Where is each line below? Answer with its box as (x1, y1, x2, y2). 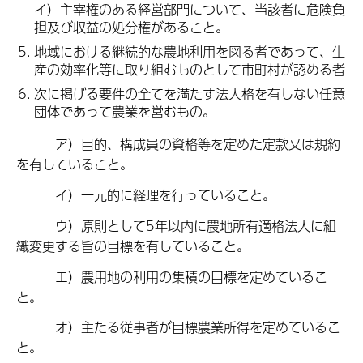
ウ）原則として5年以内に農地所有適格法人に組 (16, 215, 336, 236)
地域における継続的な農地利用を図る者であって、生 (34, 41, 345, 62)
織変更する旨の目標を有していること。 (16, 235, 250, 256)
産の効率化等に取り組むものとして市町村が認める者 (34, 58, 345, 79)
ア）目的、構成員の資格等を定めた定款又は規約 (16, 133, 340, 154)
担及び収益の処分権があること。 (34, 16, 228, 37)
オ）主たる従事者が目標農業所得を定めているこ (16, 317, 340, 338)
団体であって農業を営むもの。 (34, 100, 216, 122)
